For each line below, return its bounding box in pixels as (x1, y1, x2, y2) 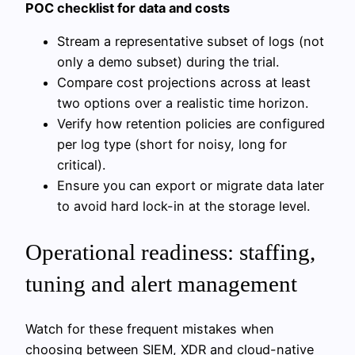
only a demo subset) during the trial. (57, 54, 279, 71)
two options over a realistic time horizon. (57, 95, 308, 112)
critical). (57, 157, 105, 174)
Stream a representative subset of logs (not (57, 33, 324, 50)
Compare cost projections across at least (57, 74, 311, 91)
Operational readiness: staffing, (25, 239, 315, 265)
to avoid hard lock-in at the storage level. (57, 198, 310, 215)
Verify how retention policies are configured (57, 116, 325, 132)
